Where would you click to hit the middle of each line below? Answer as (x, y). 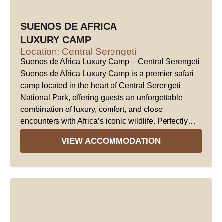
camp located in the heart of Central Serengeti (101, 85)
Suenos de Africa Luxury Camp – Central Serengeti (110, 61)
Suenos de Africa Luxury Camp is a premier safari (107, 73)
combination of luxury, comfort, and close (91, 109)
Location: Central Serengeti (78, 51)
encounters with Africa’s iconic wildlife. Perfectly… (108, 121)
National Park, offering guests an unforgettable (102, 97)
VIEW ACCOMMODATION (111, 141)
